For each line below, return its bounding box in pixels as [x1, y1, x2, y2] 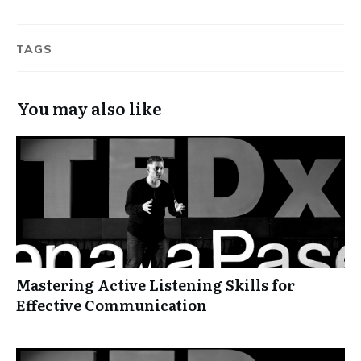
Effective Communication [16, 293, 207, 316]
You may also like [17, 95, 162, 120]
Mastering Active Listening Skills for [16, 273, 295, 296]
